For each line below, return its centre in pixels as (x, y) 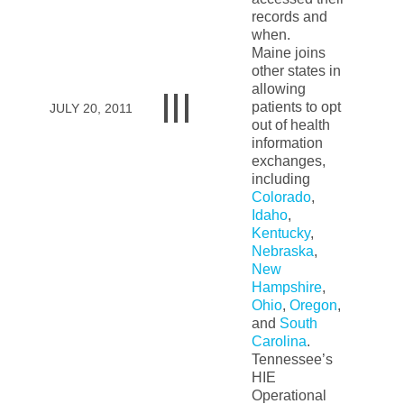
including (280, 179)
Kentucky (280, 233)
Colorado (281, 197)
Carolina (279, 341)
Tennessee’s (292, 359)
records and (289, 17)
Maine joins (288, 53)
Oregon (313, 305)
